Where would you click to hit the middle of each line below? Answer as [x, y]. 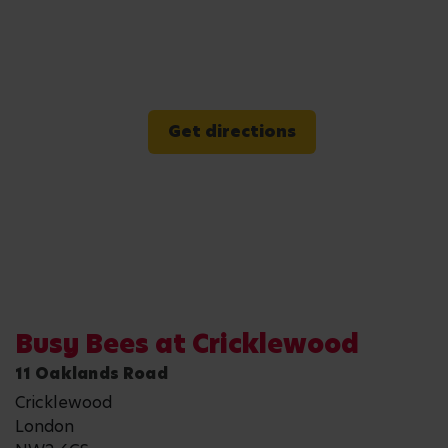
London [44, 426]
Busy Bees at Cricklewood [187, 344]
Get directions [231, 131]
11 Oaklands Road [91, 373]
